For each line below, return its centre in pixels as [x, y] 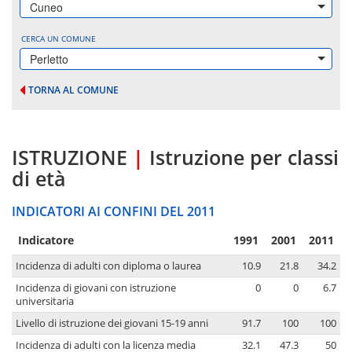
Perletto [49, 59]
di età [39, 179]
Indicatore [46, 240]
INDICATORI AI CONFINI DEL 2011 [114, 212]
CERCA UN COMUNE [59, 38]
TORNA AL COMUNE [73, 90]
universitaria [45, 302]
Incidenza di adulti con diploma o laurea [108, 266]
